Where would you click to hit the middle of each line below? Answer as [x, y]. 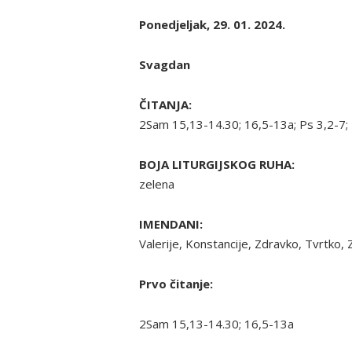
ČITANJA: [165, 104]
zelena [157, 183]
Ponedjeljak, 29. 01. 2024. [212, 24]
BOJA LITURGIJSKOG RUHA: [217, 164]
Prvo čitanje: [176, 283]
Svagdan [165, 64]
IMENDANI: [171, 224]
